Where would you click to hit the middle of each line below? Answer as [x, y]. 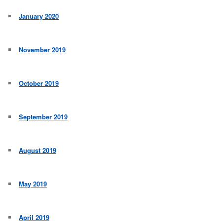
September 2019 [43, 117]
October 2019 [39, 83]
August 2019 [38, 150]
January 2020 [39, 16]
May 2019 [33, 184]
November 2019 [42, 50]
